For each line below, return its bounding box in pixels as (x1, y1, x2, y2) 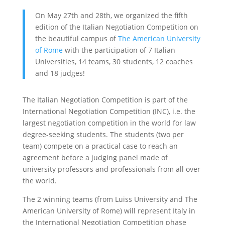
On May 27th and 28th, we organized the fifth (35, 11, 188, 20)
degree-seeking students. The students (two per (22, 130, 184, 139)
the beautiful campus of (35, 34, 118, 43)
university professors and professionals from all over (22, 164, 200, 174)
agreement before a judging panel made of (22, 153, 168, 162)
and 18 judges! (35, 68, 85, 78)
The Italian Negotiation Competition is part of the (22, 95, 188, 104)
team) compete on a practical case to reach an (22, 141, 178, 151)
